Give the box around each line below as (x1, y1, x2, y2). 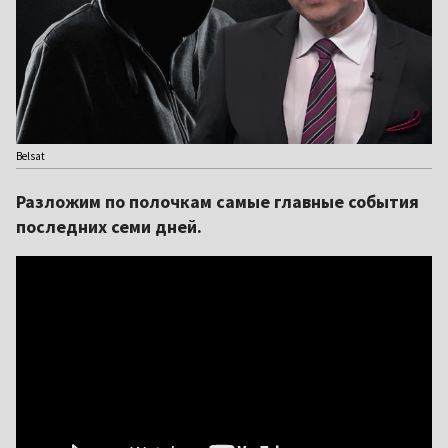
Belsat (16, 149, 45, 164)
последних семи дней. (16, 215, 202, 239)
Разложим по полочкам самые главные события (16, 190, 419, 214)
